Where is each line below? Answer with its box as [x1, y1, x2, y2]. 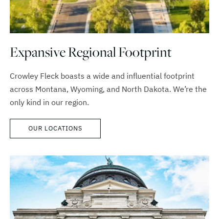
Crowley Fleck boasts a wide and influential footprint [10, 71, 195, 81]
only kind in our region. [10, 97, 89, 108]
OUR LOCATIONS [28, 124, 83, 133]
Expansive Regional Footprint [10, 43, 172, 61]
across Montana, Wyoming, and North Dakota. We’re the [10, 84, 207, 94]
